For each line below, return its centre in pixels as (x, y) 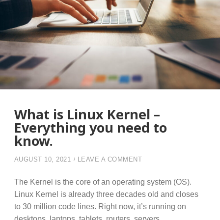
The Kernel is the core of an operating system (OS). (103, 182)
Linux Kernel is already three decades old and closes (106, 194)
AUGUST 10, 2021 (42, 160)
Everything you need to (90, 128)
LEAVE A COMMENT (110, 160)
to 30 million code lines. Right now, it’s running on (100, 206)
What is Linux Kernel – (87, 114)
